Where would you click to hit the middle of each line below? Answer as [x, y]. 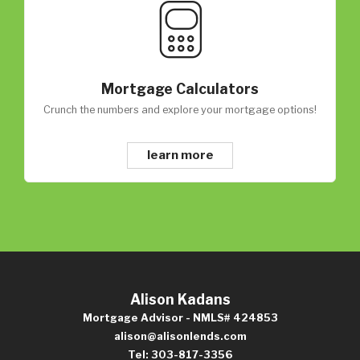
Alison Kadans [180, 299]
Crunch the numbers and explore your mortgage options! [184, 110]
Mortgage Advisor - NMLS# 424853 [180, 317]
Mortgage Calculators [180, 89]
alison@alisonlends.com [180, 336]
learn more [180, 155]
